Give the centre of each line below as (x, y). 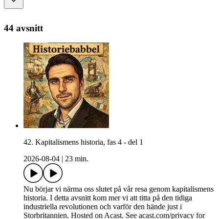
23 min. (77, 159)
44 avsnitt (23, 28)
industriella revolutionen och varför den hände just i (103, 207)
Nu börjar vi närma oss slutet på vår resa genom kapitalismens (119, 189)
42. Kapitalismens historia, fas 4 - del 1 (83, 142)
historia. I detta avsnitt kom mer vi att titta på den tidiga (108, 198)
